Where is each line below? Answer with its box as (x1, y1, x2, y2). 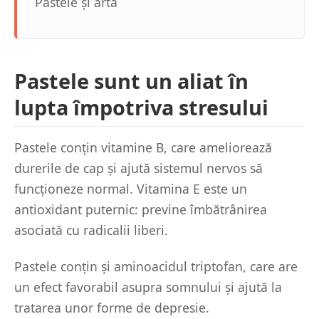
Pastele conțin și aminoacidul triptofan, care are (14, 258, 298, 275)
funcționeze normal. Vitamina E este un (14, 180, 247, 197)
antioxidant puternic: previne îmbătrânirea (14, 201, 267, 218)
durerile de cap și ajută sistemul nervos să (14, 159, 263, 177)
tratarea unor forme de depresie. (14, 299, 209, 316)
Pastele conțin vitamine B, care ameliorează (14, 139, 272, 156)
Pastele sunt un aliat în (14, 67, 249, 95)
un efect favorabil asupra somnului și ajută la (14, 278, 282, 296)
